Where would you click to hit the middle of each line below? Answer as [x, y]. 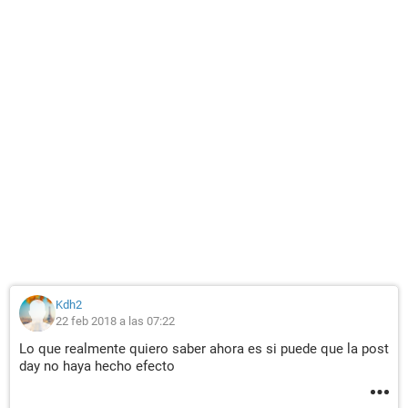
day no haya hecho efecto [97, 366]
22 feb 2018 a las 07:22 [115, 321]
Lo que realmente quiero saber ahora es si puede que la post [204, 349]
